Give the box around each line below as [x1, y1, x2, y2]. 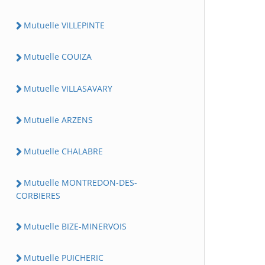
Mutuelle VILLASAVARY [24, 82, 112, 94]
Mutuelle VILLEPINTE [24, 20, 105, 31]
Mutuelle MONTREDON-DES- [24, 177, 137, 189]
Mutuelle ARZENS [24, 114, 93, 125]
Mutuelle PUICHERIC [24, 251, 104, 263]
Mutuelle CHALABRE [24, 146, 103, 157]
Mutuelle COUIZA [24, 51, 92, 63]
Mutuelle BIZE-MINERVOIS [24, 220, 127, 232]
